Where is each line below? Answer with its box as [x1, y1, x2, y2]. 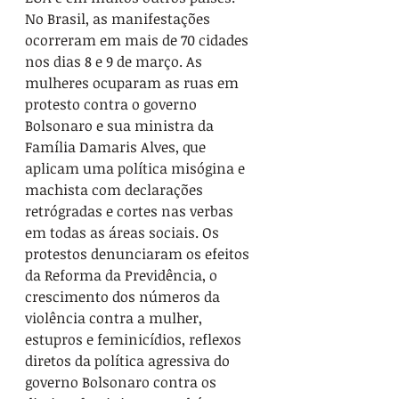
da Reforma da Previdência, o [25, 265, 221, 286]
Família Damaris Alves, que [25, 137, 209, 158]
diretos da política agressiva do [25, 351, 233, 371]
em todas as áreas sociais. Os [25, 223, 223, 243]
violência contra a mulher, [25, 308, 206, 329]
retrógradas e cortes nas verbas [25, 201, 237, 222]
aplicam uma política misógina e [25, 159, 248, 179]
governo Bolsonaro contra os [25, 372, 220, 393]
